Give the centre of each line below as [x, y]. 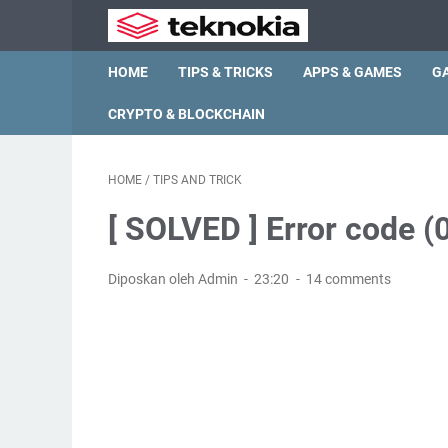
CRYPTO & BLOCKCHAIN [186, 114]
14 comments [348, 279]
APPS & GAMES [352, 72]
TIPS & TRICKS [225, 72]
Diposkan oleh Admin [174, 279]
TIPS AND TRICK [197, 180]
